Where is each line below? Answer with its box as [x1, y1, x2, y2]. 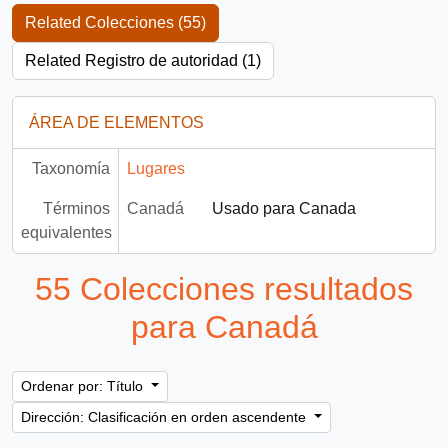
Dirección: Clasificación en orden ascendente [21, 409, 310, 426]
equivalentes [21, 223, 112, 241]
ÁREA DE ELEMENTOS [29, 113, 204, 131]
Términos [42, 199, 110, 217]
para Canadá [130, 308, 318, 345]
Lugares [126, 159, 185, 177]
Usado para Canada [211, 199, 356, 217]
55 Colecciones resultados [35, 270, 413, 307]
